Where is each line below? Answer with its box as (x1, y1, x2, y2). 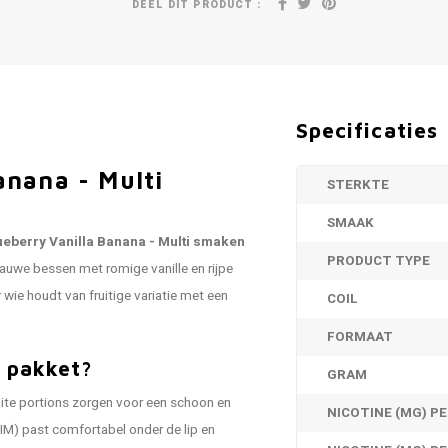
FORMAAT (327, 327, 393, 347)
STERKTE (327, 175, 389, 195)
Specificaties (296, 117, 438, 142)
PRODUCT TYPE (327, 251, 430, 271)
